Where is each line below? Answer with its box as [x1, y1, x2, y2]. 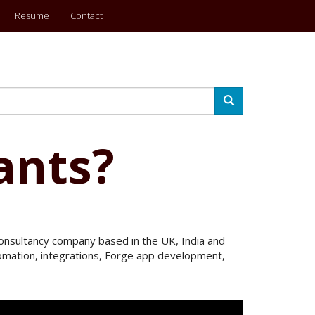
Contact [70, 9, 103, 22]
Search [223, 93, 255, 107]
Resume [15, 9, 49, 22]
